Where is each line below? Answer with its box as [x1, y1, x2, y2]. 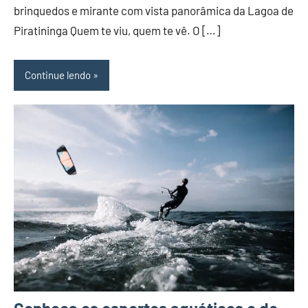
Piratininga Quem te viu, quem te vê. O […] [14, 23, 220, 37]
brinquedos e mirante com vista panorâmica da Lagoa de [14, 3, 294, 17]
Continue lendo [25, 69, 91, 82]
